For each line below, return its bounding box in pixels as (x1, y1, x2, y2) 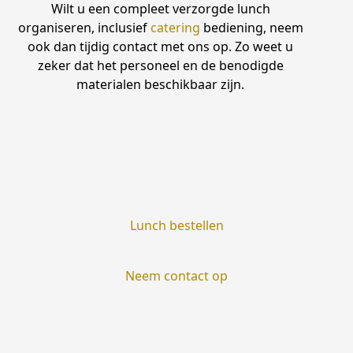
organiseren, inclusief (17, 18, 150, 36)
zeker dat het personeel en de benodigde (37, 56, 284, 74)
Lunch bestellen (129, 216, 224, 234)
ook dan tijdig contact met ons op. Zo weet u (28, 37, 294, 55)
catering (150, 18, 200, 36)
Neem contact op (125, 266, 228, 284)
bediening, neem (199, 18, 303, 36)
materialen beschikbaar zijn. (76, 75, 245, 93)
